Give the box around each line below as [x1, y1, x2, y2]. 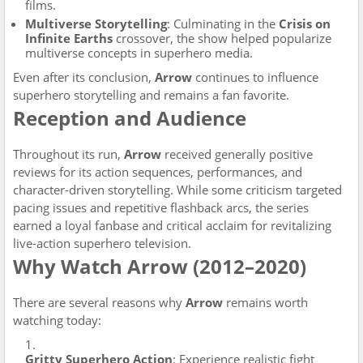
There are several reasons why [13, 294, 186, 310]
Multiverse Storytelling [25, 15, 167, 32]
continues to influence [192, 69, 318, 85]
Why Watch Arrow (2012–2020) [13, 253, 306, 280]
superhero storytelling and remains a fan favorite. [13, 87, 289, 103]
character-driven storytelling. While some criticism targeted [13, 181, 342, 198]
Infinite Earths [25, 30, 113, 46]
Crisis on [279, 15, 331, 32]
